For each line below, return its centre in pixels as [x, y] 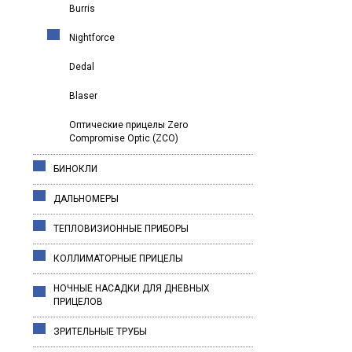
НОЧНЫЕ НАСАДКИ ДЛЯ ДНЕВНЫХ [132, 288]
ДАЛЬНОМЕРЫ [86, 199]
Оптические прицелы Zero [128, 125]
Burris [82, 9]
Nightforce [92, 38]
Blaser [83, 96]
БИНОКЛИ [75, 169]
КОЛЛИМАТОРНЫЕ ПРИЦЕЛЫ [118, 258]
